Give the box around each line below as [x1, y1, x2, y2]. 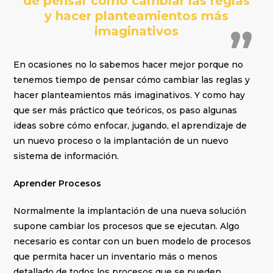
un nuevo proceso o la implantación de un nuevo [13, 135, 229, 147]
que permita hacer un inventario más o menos [13, 251, 218, 263]
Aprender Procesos [13, 178, 102, 190]
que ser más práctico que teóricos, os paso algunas [13, 105, 238, 116]
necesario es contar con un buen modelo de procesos [13, 236, 252, 247]
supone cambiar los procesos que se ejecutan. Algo [13, 221, 240, 232]
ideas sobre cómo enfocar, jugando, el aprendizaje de [13, 120, 247, 132]
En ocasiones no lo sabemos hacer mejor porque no [13, 59, 244, 71]
